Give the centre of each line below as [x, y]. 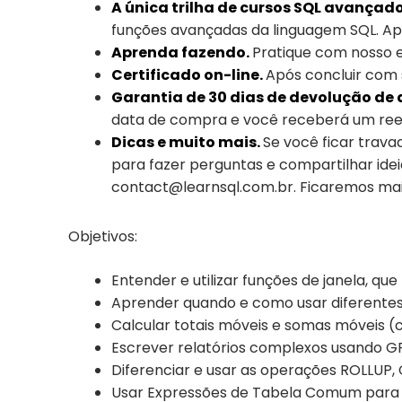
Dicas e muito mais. [187, 143]
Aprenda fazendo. [182, 53]
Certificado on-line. [188, 75]
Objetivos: [103, 237]
